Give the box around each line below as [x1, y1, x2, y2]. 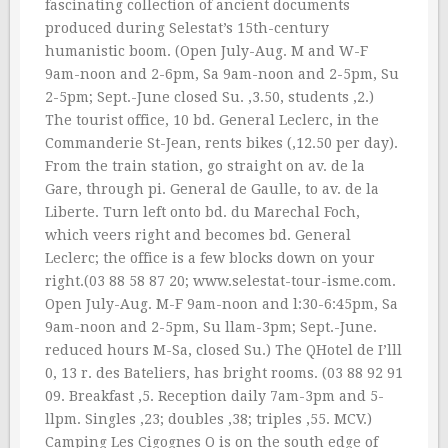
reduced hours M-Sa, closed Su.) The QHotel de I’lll [45, 342, 402, 358]
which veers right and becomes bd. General [45, 227, 351, 243]
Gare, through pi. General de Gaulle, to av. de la [45, 181, 379, 197]
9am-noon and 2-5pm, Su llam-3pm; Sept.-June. [45, 319, 377, 335]
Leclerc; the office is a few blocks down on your [45, 250, 375, 266]
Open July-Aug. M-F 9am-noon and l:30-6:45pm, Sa [45, 296, 398, 312]
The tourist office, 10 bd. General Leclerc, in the [45, 112, 379, 128]
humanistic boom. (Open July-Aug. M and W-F [45, 43, 368, 59]
